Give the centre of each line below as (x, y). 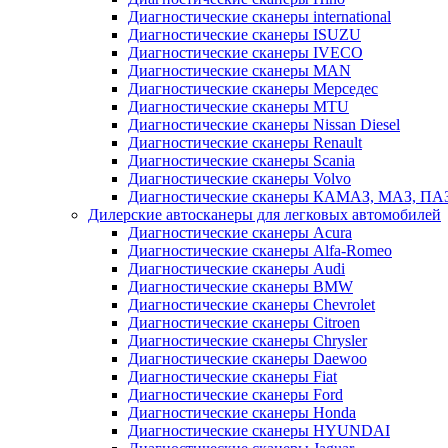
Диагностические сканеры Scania (241, 161)
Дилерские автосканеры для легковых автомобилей (264, 215)
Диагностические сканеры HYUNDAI (259, 431)
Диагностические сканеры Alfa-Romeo (260, 251)
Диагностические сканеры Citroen (244, 323)
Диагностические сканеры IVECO (245, 53)
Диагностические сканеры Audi (236, 269)
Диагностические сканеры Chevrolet (251, 305)
